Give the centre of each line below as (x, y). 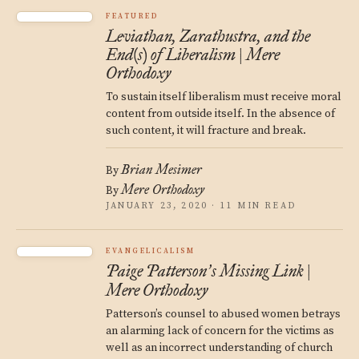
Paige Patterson (156, 271)
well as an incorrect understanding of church (219, 348)
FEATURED (132, 16)
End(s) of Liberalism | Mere (193, 54)
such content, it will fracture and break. (206, 131)
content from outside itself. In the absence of (220, 114)
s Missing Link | (261, 271)
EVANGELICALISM (151, 251)
